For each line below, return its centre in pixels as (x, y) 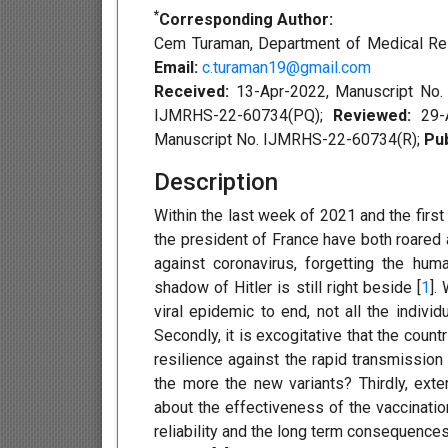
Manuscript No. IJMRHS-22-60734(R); (289, 140)
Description (216, 182)
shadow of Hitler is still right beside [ (287, 288)
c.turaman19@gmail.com (286, 68)
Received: (195, 92)
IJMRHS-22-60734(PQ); (243, 116)
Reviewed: (376, 116)
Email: (176, 68)
